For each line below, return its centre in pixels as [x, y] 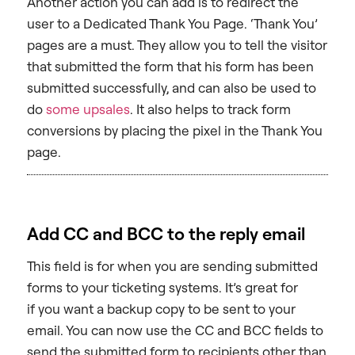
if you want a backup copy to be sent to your [161, 308]
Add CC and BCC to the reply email [166, 233]
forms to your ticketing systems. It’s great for [162, 287]
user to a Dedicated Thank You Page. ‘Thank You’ [172, 23]
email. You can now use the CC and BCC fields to [175, 330]
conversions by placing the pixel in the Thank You [175, 130]
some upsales [88, 109]
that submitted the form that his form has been [170, 66]
